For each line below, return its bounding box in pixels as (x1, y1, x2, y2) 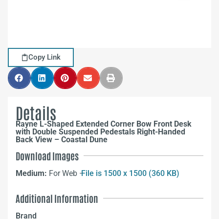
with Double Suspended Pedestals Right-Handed (16, 127, 185, 136)
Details (16, 102, 56, 122)
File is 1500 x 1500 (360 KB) (81, 169, 179, 178)
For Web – (49, 169, 87, 178)
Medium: (16, 169, 49, 178)
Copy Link (28, 53, 61, 62)
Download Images (16, 150, 79, 162)
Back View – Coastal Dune (16, 135, 108, 144)
